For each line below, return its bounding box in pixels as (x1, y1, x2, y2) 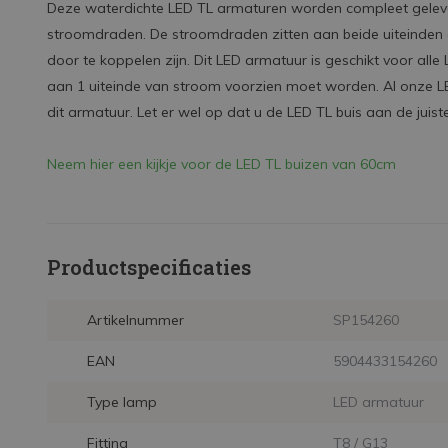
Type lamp (87, 393, 157, 411)
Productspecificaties (47, 254, 251, 280)
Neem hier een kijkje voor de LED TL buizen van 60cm (47, 155, 396, 173)
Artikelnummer (87, 311, 184, 329)
